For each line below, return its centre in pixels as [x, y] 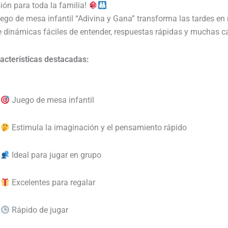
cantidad [81, 54]
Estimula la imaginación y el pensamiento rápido [98, 127]
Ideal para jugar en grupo [55, 155]
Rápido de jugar [39, 210]
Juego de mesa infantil [52, 100]
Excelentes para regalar [52, 182]
